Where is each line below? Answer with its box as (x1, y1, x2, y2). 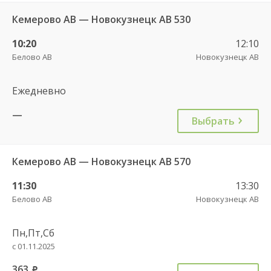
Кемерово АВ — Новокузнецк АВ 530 (12, 12, 191, 26)
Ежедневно (12, 83, 66, 97)
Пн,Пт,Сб (12, 226, 54, 240)
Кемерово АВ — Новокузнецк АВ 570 (12, 154, 191, 168)
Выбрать (192, 114, 235, 128)
